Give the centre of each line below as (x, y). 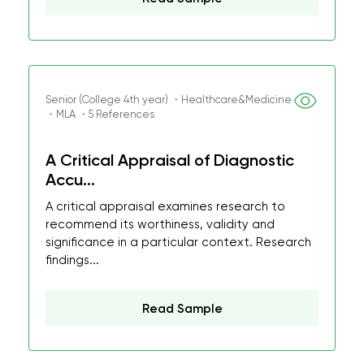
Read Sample (182, 309)
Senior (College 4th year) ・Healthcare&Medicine (169, 100)
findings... (72, 260)
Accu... (70, 180)
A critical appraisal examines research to (165, 206)
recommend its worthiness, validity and (160, 224)
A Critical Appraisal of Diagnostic (170, 160)
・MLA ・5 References (100, 114)
